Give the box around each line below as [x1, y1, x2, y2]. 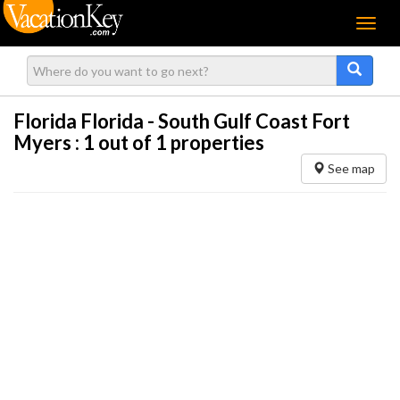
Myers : [13, 130, 83, 154]
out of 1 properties [95, 130, 264, 154]
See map [325, 161, 375, 176]
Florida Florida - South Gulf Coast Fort [13, 109, 350, 133]
